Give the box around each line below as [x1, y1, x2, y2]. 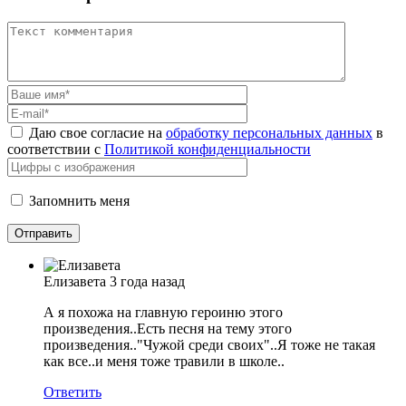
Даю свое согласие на [29, 124, 166, 140]
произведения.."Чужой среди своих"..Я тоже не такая [43, 336, 375, 353]
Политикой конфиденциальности [104, 140, 311, 157]
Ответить [43, 383, 101, 400]
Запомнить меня [29, 192, 130, 208]
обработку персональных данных [166, 124, 372, 140]
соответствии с [7, 140, 104, 157]
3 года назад [110, 273, 185, 289]
